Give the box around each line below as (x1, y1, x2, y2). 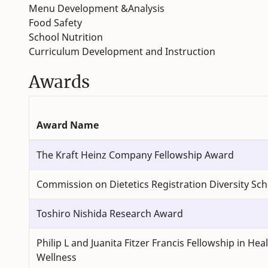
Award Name (36, 118, 99, 132)
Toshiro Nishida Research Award (36, 207, 183, 221)
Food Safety (29, 16, 82, 30)
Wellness (36, 251, 77, 264)
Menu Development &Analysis (29, 2, 165, 16)
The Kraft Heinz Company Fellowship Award (36, 148, 234, 162)
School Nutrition (29, 31, 103, 44)
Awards (29, 71, 90, 93)
